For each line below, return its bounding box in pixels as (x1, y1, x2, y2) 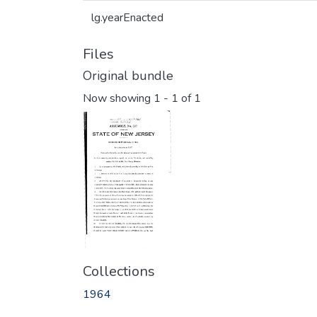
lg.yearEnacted (91, 10, 163, 25)
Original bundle (83, 67, 173, 84)
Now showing (83, 91, 154, 107)
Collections (83, 262, 155, 282)
